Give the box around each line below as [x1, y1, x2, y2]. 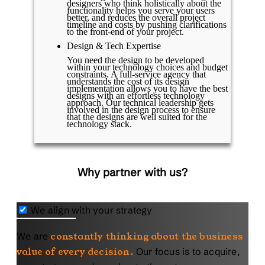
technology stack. [67, 119, 132, 130]
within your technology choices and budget [67, 62, 228, 73]
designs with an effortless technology [67, 91, 205, 101]
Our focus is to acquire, [133, 245, 240, 257]
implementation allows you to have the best [67, 83, 228, 94]
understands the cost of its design [67, 76, 189, 87]
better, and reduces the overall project [67, 12, 205, 23]
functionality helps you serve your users [67, 5, 215, 16]
